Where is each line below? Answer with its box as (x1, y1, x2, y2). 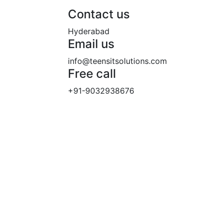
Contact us (68, 7, 130, 21)
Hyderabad (68, 26, 110, 36)
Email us (68, 37, 114, 51)
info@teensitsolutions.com (68, 56, 167, 66)
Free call (68, 66, 116, 81)
